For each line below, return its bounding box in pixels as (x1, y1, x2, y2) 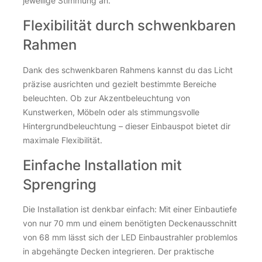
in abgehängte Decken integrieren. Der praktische (23, 246, 214, 256)
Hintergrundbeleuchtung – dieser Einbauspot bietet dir (23, 120, 230, 131)
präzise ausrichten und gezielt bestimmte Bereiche (23, 78, 216, 89)
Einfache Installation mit (23, 156, 182, 174)
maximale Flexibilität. (23, 135, 102, 145)
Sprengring (23, 175, 96, 193)
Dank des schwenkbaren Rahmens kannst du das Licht (23, 64, 233, 75)
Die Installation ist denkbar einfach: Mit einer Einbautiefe (23, 204, 237, 214)
